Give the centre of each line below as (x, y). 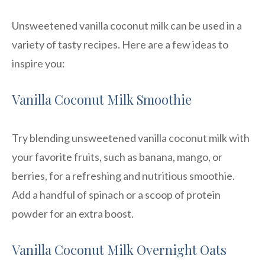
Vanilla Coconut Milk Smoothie (102, 99)
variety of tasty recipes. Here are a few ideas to (120, 44)
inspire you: (38, 63)
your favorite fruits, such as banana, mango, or (117, 156)
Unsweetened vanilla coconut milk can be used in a (127, 25)
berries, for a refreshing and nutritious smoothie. (123, 175)
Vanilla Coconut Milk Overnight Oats (119, 249)
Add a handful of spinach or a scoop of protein (116, 194)
